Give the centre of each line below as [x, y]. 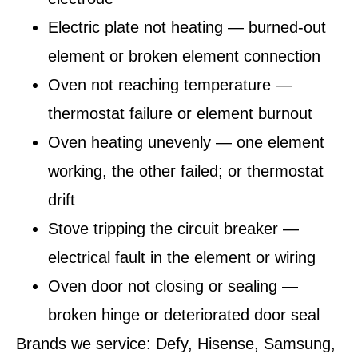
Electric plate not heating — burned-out [187, 28]
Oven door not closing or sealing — [173, 286]
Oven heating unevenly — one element [186, 143]
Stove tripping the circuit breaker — [173, 229]
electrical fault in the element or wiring [182, 258]
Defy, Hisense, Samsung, [243, 344]
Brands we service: [84, 344]
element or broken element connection [184, 56]
